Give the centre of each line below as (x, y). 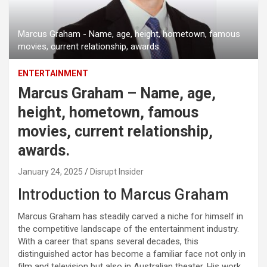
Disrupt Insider (117, 171)
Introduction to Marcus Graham (123, 194)
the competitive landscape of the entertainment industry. (128, 229)
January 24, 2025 (50, 171)
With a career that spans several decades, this (108, 241)
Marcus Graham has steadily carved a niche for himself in (131, 216)
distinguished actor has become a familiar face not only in (132, 254)
